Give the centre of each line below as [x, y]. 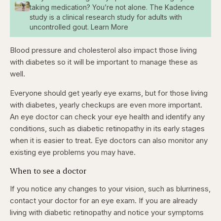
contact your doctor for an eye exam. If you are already [104, 201]
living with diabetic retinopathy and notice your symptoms [107, 213]
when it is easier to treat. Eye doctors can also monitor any [109, 141]
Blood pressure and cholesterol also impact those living [103, 50]
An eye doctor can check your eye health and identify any [107, 117]
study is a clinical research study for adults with [106, 17]
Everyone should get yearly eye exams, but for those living [109, 93]
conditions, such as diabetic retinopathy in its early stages [107, 129]
